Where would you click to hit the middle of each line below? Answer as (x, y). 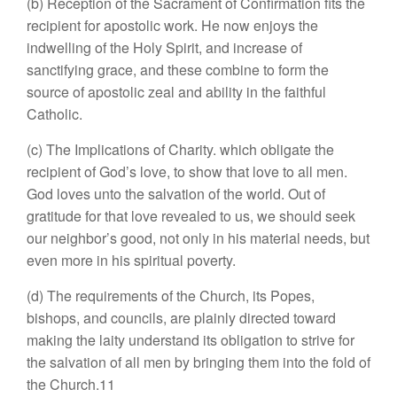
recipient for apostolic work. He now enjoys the (172, 25)
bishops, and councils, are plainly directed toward (181, 318)
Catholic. (54, 114)
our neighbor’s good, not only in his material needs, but (198, 238)
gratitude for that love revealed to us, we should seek (191, 216)
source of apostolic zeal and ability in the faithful (176, 92)
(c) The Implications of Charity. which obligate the (180, 149)
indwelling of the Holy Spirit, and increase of (164, 47)
